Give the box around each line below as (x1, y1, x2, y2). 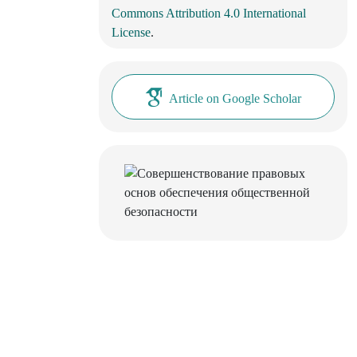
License (112, 25, 151, 40)
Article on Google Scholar (168, 92, 301, 106)
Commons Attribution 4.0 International (112, 6, 306, 21)
